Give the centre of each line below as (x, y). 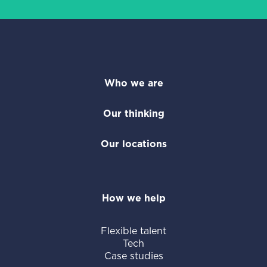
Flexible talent (133, 231)
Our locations (133, 144)
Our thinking (133, 114)
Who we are (133, 83)
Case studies (133, 256)
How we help (133, 198)
